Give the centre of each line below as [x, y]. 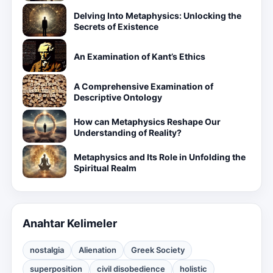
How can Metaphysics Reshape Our [147, 122]
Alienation [97, 250]
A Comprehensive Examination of [144, 86]
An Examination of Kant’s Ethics [140, 56]
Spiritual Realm [105, 168]
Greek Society [158, 250]
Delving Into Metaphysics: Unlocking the [158, 16]
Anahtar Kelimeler [70, 223]
